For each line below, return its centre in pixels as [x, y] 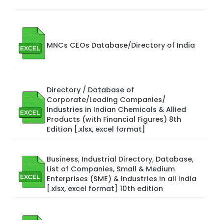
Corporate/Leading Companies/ [106, 99]
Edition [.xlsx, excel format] [96, 129]
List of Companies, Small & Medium [111, 169]
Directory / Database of [90, 90]
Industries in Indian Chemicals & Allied [116, 109]
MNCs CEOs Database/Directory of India [121, 45]
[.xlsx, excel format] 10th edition [105, 188]
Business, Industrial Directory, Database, [120, 159]
